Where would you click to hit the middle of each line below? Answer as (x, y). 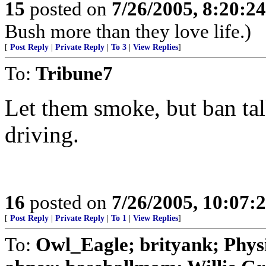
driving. (42, 134)
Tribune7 (74, 73)
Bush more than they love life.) (128, 31)
